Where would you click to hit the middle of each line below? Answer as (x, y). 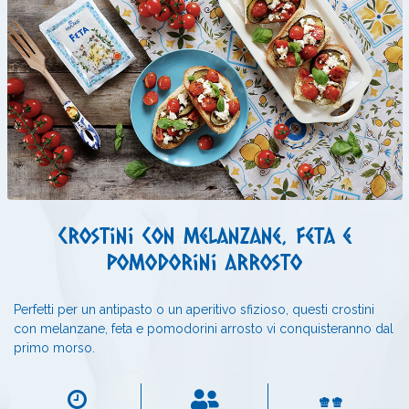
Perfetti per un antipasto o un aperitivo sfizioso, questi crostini (194, 309)
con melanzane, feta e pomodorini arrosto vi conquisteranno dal (204, 328)
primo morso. (54, 347)
